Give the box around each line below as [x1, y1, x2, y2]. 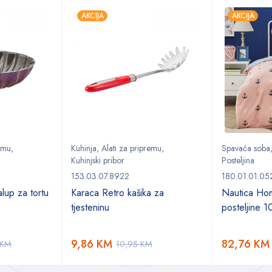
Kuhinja [71, 142, 97, 155]
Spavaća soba [222, 142, 270, 155]
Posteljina [222, 154, 254, 167]
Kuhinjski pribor [71, 154, 124, 167]
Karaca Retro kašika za [71, 186, 164, 200]
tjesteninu [71, 200, 109, 215]
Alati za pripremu [101, 142, 161, 155]
